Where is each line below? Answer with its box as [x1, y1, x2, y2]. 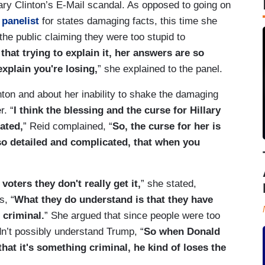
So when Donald [144, 225, 220, 237]
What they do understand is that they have [14, 193, 213, 205]
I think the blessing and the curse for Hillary [14, 104, 221, 116]
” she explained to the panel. [98, 63, 222, 75]
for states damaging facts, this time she [39, 15, 217, 27]
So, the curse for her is [112, 120, 221, 132]
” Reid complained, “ [23, 120, 112, 132]
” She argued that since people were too [44, 209, 220, 221]
